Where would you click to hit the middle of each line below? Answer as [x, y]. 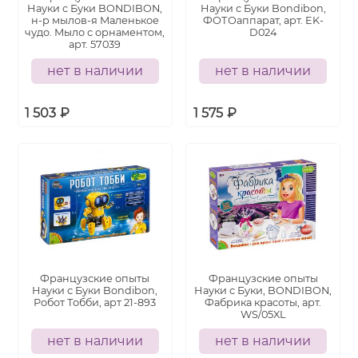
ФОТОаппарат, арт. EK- [263, 20]
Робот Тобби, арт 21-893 [95, 302]
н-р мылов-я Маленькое [95, 20]
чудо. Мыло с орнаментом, [95, 32]
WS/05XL [263, 314]
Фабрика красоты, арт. [263, 302]
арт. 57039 [95, 44]
